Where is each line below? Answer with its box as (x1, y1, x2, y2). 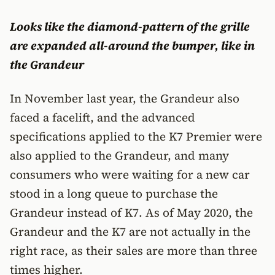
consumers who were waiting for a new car (10, 166, 250, 182)
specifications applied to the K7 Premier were (10, 128, 262, 144)
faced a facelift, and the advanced (10, 109, 195, 125)
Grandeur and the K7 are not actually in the (10, 223, 250, 239)
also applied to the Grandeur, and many (10, 147, 229, 163)
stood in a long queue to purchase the (10, 185, 218, 201)
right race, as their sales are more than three (10, 242, 257, 258)
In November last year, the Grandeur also (10, 90, 239, 106)
